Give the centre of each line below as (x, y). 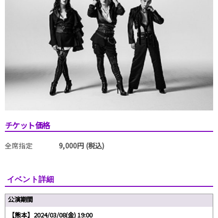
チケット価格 (27, 125)
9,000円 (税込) (82, 145)
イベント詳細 (31, 179)
